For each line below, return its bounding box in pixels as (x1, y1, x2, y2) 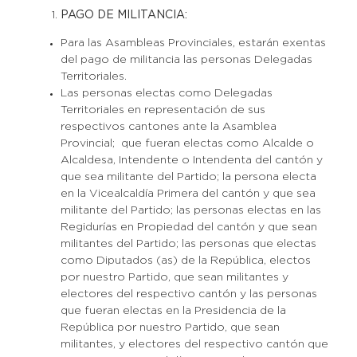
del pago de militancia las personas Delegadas (60, 55, 312, 65)
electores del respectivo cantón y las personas (60, 289, 317, 299)
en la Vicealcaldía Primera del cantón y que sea (60, 189, 316, 198)
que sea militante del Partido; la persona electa (60, 172, 316, 182)
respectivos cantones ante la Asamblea (60, 122, 277, 131)
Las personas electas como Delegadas (60, 88, 273, 98)
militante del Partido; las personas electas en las (60, 206, 321, 215)
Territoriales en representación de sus (60, 105, 265, 115)
